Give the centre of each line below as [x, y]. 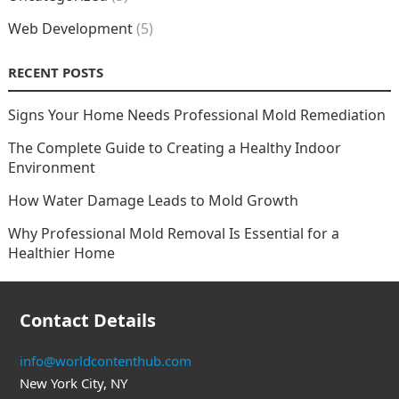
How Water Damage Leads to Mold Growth [153, 200]
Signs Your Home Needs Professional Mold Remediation [196, 115]
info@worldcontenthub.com [105, 361]
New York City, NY [73, 383]
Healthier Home [61, 253]
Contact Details [87, 320]
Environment [51, 167]
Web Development [70, 28]
